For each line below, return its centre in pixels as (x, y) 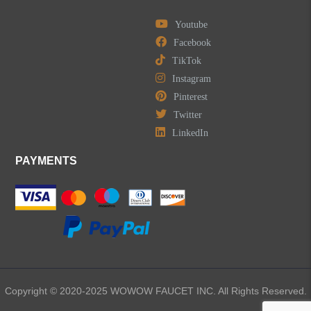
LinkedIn (190, 133)
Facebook (192, 43)
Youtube (191, 25)
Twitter (188, 115)
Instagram (192, 79)
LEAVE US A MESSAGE (58, 70)
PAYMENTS (47, 161)
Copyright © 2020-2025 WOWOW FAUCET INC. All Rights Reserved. (155, 291)
